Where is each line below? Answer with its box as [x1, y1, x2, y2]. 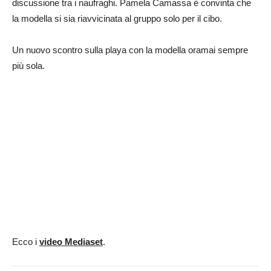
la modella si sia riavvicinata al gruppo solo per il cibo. [12, 13, 222, 24]
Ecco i [12, 236, 39, 247]
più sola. [12, 60, 45, 71]
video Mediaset [39, 236, 103, 247]
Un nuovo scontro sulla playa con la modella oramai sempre [12, 45, 248, 56]
